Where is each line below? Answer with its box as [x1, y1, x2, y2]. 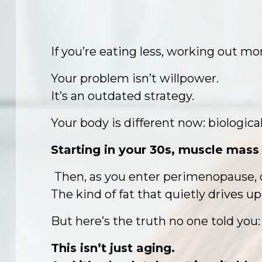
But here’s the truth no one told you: [51, 214, 260, 228]
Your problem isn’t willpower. [51, 71, 219, 85]
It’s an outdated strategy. [51, 89, 194, 103]
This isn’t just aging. [51, 241, 175, 255]
